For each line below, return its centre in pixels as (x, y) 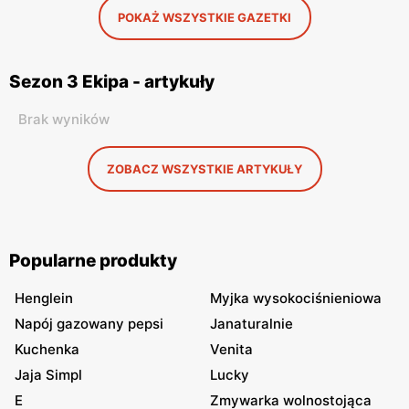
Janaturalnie (252, 324)
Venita (231, 349)
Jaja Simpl (48, 375)
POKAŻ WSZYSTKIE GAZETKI (204, 17)
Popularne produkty (93, 261)
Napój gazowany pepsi (89, 324)
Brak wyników (64, 119)
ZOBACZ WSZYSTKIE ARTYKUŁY (204, 169)
